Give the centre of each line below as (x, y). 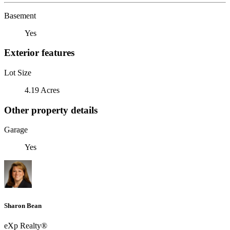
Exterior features (39, 53)
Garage (16, 130)
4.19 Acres (42, 90)
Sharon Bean (23, 205)
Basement (20, 15)
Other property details (51, 110)
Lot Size (18, 72)
